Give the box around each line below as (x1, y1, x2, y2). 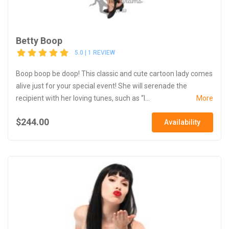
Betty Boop (16, 35, 62, 46)
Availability (164, 118, 201, 126)
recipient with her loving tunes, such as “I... (16, 94, 150, 102)
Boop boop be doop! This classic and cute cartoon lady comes (16, 69, 213, 78)
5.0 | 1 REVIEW (75, 49, 115, 57)
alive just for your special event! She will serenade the (16, 81, 187, 90)
